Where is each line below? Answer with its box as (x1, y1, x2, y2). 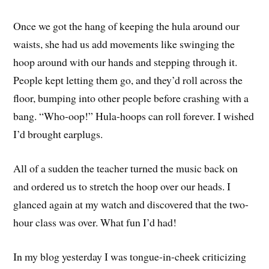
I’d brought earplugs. (13, 127, 103, 142)
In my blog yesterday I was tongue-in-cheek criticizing (13, 249, 247, 264)
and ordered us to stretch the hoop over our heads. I (13, 178, 231, 193)
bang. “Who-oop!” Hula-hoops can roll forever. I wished (13, 109, 255, 124)
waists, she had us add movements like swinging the (13, 37, 235, 52)
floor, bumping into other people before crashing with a (13, 91, 249, 106)
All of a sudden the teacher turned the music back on (13, 160, 238, 175)
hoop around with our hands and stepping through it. (13, 55, 238, 70)
